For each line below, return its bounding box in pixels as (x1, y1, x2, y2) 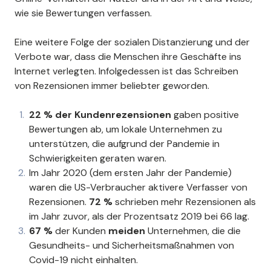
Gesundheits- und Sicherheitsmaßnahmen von (29, 238, 234, 252)
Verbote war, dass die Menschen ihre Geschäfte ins (15, 50, 241, 63)
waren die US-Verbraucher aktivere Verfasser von (29, 180, 247, 194)
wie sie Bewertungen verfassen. (15, 6, 152, 19)
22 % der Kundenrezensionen (29, 108, 174, 121)
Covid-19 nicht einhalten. (29, 253, 138, 266)
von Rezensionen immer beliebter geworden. (15, 79, 209, 92)
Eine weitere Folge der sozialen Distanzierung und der (15, 35, 250, 48)
